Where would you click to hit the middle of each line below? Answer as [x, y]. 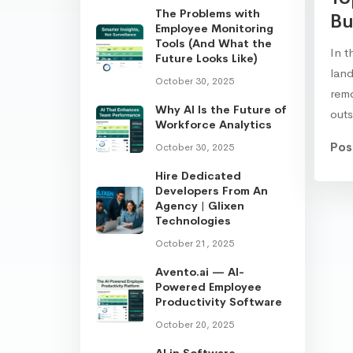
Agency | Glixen [200, 205]
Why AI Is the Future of [221, 109]
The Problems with [208, 13]
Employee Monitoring [214, 28]
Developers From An [212, 190]
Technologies [193, 220]
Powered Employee [208, 286]
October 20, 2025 [195, 324]
